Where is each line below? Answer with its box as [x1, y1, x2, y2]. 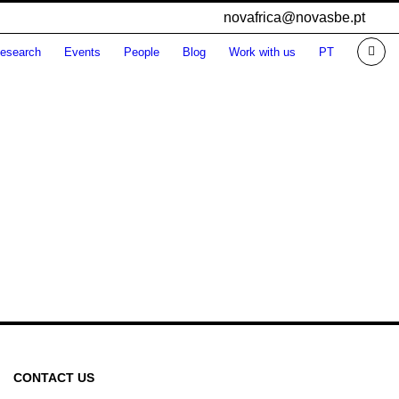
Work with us [229, 45, 296, 59]
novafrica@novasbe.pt [224, 10, 365, 25]
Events [64, 45, 101, 59]
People [124, 45, 159, 59]
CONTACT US [12, 370, 94, 385]
